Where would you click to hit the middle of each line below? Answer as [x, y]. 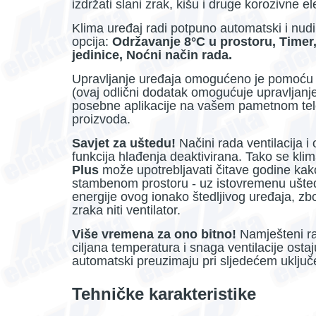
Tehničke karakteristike [164, 294]
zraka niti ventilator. [126, 211]
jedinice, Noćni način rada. [152, 55]
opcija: [92, 42]
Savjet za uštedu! [124, 144]
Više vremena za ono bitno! [154, 235]
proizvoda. [101, 120]
